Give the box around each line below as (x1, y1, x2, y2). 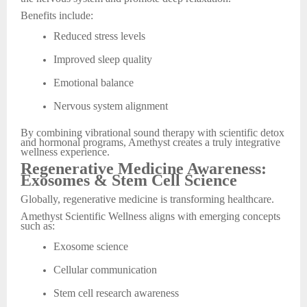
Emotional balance (53, 77, 134, 89)
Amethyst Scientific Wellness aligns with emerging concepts (21, 210, 280, 222)
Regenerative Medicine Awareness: (21, 160, 267, 178)
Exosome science (53, 241, 128, 253)
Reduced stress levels (53, 30, 145, 42)
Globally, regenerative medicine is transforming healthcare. (21, 193, 274, 206)
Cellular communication (53, 264, 157, 276)
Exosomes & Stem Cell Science (21, 171, 237, 190)
